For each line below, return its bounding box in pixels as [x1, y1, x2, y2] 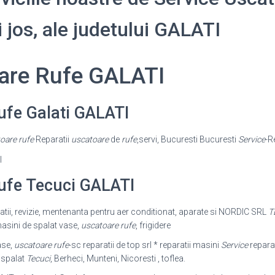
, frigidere [135, 220, 171, 231]
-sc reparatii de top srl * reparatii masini [68, 240, 221, 250]
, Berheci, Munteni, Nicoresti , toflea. [50, 254, 185, 264]
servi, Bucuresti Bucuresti [138, 134, 238, 144]
